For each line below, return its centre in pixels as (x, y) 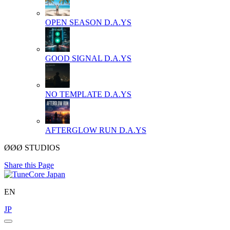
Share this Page (29, 165)
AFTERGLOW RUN (81, 130)
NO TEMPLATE (74, 94)
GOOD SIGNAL (74, 58)
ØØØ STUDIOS (32, 147)
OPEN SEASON (74, 22)
